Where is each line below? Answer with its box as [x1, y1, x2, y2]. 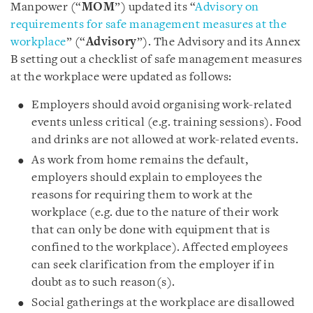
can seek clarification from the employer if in [31, 259, 275, 271]
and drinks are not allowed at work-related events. [31, 134, 301, 146]
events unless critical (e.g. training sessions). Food [31, 117, 302, 129]
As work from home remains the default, [31, 154, 248, 166]
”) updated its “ [115, 1, 195, 13]
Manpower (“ [10, 1, 82, 13]
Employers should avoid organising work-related [31, 99, 291, 111]
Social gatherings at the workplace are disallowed [31, 297, 295, 309]
